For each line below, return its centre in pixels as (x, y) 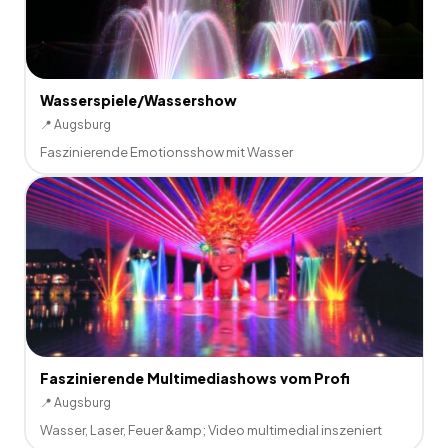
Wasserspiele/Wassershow (138, 99)
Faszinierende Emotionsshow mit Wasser (166, 151)
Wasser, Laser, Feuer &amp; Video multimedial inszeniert (210, 429)
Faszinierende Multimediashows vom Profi (194, 377)
